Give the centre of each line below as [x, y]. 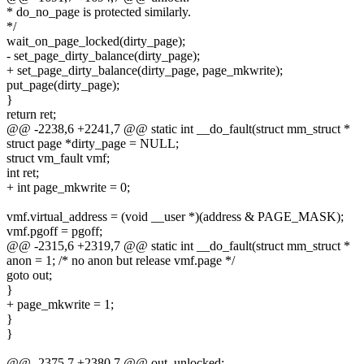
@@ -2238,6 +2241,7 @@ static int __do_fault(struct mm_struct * [178, 129]
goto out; [29, 275]
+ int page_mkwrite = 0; [68, 188]
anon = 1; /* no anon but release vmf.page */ [121, 261]
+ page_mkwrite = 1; [60, 305]
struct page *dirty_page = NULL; [93, 144]
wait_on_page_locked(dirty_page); [96, 41]
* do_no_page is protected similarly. [99, 12]
